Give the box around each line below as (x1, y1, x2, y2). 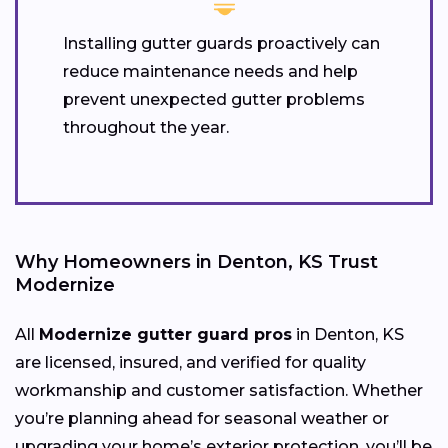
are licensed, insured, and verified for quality (15, 352, 366, 372)
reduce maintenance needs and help (63, 61, 358, 81)
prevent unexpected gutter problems (63, 89, 365, 109)
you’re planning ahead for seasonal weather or (15, 408, 389, 428)
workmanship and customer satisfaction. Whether (15, 380, 423, 400)
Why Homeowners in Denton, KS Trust (15, 250, 378, 273)
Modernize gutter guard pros (39, 324, 292, 344)
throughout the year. (63, 117, 229, 137)
